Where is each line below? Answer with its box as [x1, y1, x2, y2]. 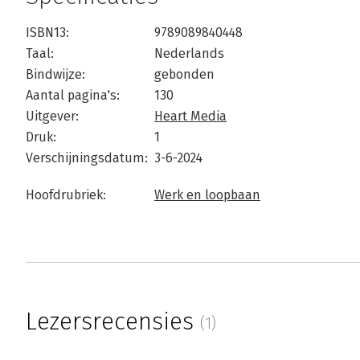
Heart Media [154, 108, 227, 125]
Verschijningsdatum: [26, 150, 148, 166]
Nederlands [154, 46, 224, 62]
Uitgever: [26, 108, 79, 125]
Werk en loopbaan [154, 187, 260, 203]
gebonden [154, 67, 215, 83]
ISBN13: [26, 25, 69, 41]
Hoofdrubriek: [26, 187, 106, 203]
